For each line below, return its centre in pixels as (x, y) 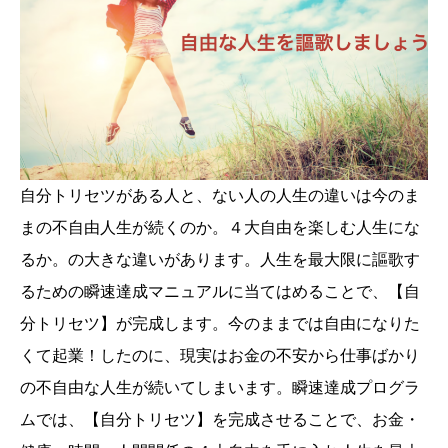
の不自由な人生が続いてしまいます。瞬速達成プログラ (220, 388)
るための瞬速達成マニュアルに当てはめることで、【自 (220, 292)
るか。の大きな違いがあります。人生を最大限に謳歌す (220, 260)
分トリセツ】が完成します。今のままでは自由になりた (220, 324)
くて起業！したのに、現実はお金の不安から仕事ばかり (220, 356)
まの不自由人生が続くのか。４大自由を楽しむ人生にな (220, 228)
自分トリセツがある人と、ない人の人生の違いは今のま (220, 196)
